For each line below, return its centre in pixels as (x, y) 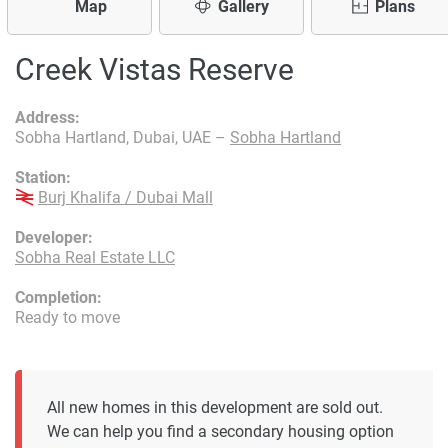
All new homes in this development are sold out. (215, 408)
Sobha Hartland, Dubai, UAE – (122, 137)
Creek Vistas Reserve (154, 69)
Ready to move (67, 317)
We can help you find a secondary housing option (220, 432)
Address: (47, 117)
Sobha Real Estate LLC (95, 257)
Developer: (54, 237)
